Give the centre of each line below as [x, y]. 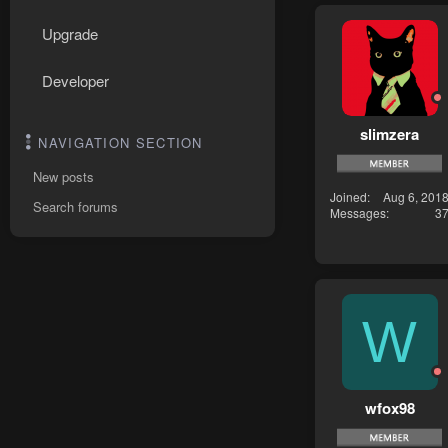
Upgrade [70, 33]
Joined [348, 196]
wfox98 [389, 407]
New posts [63, 176]
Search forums [75, 206]
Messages [358, 212]
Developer [75, 80]
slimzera [389, 133]
